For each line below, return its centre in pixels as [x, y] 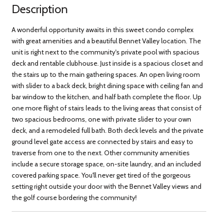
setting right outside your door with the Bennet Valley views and [107, 186]
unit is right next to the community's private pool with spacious [106, 52]
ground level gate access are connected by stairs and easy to [102, 141]
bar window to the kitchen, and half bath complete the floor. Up [107, 97]
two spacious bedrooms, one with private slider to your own [101, 119]
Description [40, 9]
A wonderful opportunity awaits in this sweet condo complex [103, 29]
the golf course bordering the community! [74, 197]
